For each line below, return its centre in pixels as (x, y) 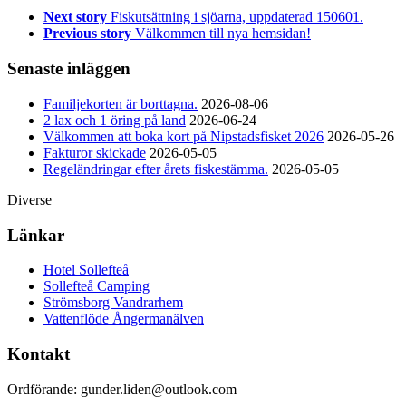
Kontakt (39, 354)
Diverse (29, 199)
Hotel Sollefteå (86, 270)
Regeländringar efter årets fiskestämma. (156, 169)
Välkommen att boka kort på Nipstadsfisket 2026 (184, 136)
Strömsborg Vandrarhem (113, 303)
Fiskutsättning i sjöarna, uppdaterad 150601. (237, 17)
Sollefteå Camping (97, 286)
